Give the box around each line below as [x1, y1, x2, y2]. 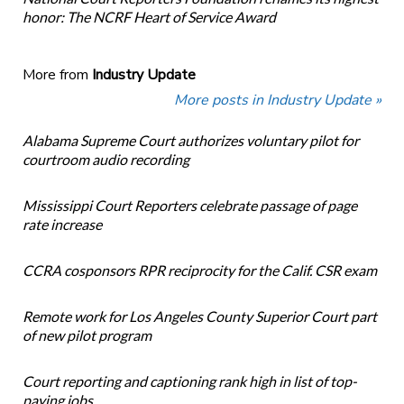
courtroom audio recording [22, 151, 189, 169]
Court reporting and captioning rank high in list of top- [22, 372, 357, 390]
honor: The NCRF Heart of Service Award [22, 8, 276, 26]
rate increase [22, 216, 102, 234]
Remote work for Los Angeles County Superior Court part [22, 308, 377, 326]
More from [22, 65, 92, 86]
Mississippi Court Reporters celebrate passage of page [22, 197, 357, 215]
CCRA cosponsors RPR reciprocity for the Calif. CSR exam [22, 262, 377, 280]
